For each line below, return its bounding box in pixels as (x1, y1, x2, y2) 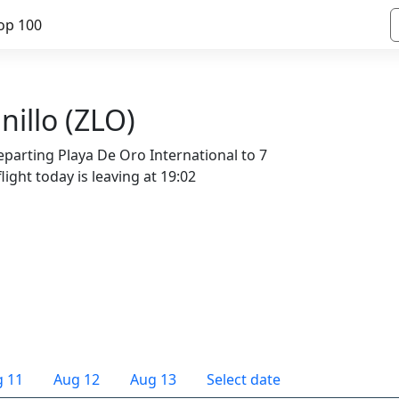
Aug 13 (130, 370, 176, 389)
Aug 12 (53, 370, 100, 389)
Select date (207, 370, 281, 389)
